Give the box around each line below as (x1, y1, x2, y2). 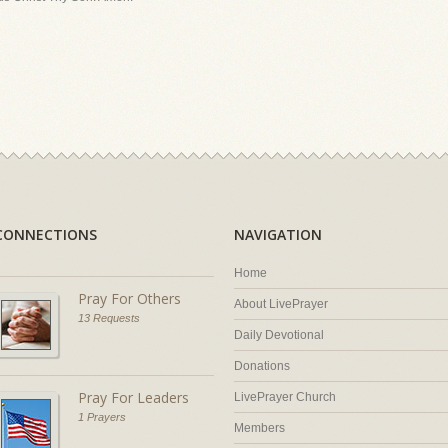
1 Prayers (78, 411, 126, 423)
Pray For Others (78, 289, 181, 308)
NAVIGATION (234, 225, 322, 244)
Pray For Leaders (78, 388, 189, 407)
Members (234, 421, 285, 435)
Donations (234, 359, 290, 373)
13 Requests (78, 312, 140, 324)
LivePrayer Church (234, 390, 336, 404)
